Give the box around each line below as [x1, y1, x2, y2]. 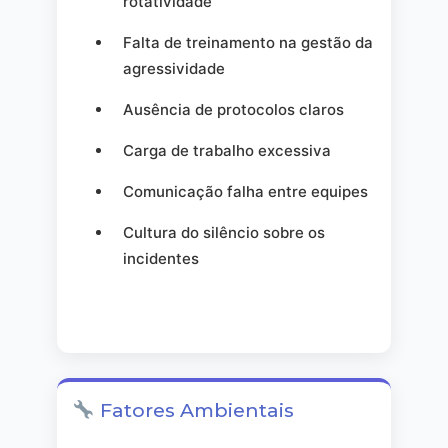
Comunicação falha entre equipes [122, 181, 368, 201]
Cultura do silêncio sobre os [122, 222, 325, 242]
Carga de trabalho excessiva [122, 140, 331, 160]
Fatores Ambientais [94, 398, 294, 423]
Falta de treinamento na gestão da [122, 32, 373, 52]
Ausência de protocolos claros [122, 99, 344, 119]
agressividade [122, 58, 225, 78]
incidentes [122, 248, 199, 268]
